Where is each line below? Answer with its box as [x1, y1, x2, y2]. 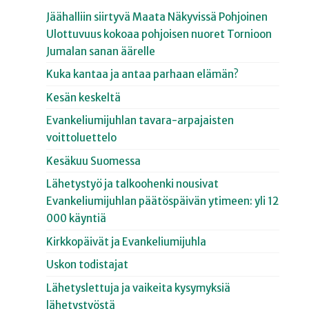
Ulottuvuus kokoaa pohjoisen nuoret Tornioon [46, 27, 272, 41]
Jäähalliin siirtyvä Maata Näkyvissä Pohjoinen [46, 10, 268, 23]
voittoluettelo [46, 131, 117, 145]
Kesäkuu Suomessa [46, 154, 141, 168]
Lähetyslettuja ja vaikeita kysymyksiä [46, 281, 231, 295]
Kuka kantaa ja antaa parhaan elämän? [46, 68, 239, 81]
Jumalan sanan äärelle [46, 44, 156, 58]
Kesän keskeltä [46, 90, 121, 104]
